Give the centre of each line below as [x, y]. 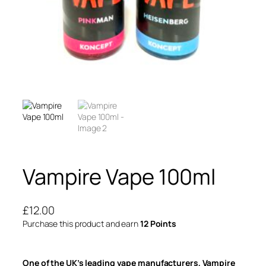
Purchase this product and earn [81, 223]
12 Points [158, 223]
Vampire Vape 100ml [119, 176]
